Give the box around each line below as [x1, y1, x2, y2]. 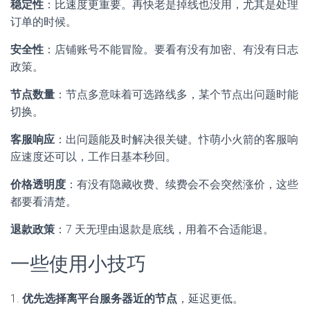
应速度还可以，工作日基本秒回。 [10, 150, 176, 164]
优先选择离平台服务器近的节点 [22, 292, 177, 306]
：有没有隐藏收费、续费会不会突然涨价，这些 [66, 178, 298, 192]
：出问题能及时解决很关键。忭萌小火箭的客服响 [55, 133, 298, 147]
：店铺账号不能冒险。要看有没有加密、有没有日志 [44, 43, 298, 57]
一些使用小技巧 [10, 253, 146, 276]
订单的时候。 [10, 15, 77, 29]
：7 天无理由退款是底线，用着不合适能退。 [55, 223, 274, 237]
